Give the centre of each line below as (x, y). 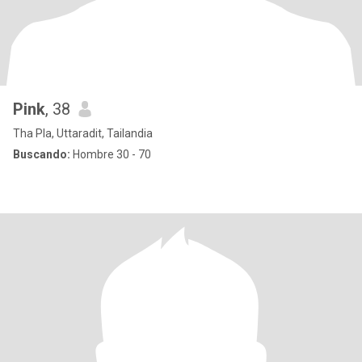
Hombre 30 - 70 (111, 154)
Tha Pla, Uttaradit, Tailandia (83, 133)
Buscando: (42, 154)
